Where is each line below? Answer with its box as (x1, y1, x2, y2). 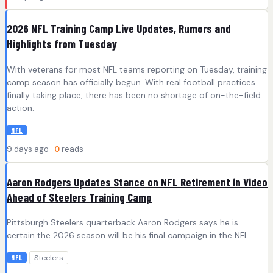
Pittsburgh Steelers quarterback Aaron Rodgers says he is (7, 217, 238, 229)
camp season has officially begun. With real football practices (7, 76, 255, 88)
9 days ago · (7, 143, 54, 154)
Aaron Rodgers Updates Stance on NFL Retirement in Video (7, 174, 268, 189)
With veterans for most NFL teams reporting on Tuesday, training (7, 63, 267, 75)
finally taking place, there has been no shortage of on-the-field (7, 89, 261, 101)
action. (7, 102, 34, 113)
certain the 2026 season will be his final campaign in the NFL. (7, 230, 250, 241)
